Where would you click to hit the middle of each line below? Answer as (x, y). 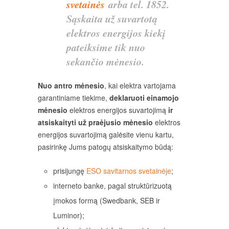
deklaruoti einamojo (143, 98)
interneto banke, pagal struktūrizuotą (112, 186)
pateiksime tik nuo (106, 47)
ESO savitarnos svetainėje (129, 171)
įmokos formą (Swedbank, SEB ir (107, 201)
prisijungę (70, 171)
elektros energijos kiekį (116, 33)
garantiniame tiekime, (73, 98)
